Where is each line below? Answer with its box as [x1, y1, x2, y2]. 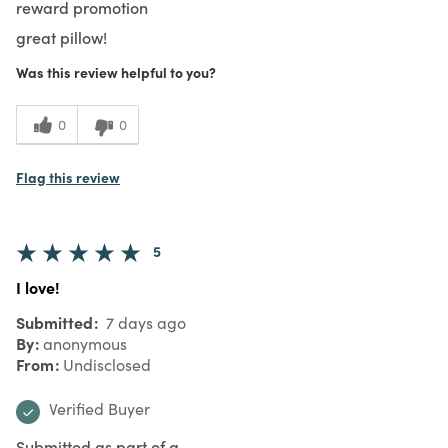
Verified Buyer [49, 397, 150, 419]
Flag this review [16, 166, 120, 187]
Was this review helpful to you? [16, 61, 216, 82]
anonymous [43, 332, 127, 354]
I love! [16, 275, 60, 298]
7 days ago [102, 311, 186, 333]
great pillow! [16, 25, 107, 48]
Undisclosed [63, 353, 151, 375]
